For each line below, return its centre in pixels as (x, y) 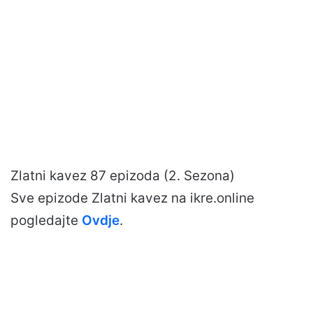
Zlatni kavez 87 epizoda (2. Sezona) (123, 176)
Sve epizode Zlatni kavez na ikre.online (132, 198)
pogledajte (46, 221)
